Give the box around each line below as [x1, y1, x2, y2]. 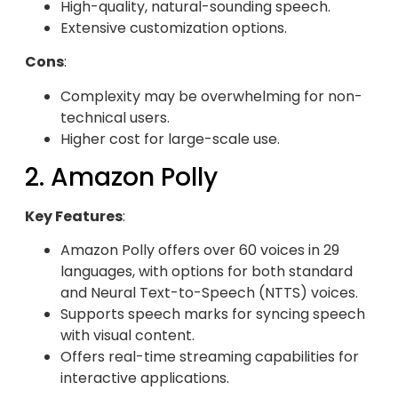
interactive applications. [60, 368, 229, 389]
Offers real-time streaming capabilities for [60, 346, 359, 368]
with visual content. [60, 325, 195, 346]
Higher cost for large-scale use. [60, 128, 280, 149]
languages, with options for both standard [60, 261, 353, 283]
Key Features [25, 205, 123, 227]
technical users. [60, 107, 170, 128]
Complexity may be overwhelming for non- [60, 85, 362, 107]
